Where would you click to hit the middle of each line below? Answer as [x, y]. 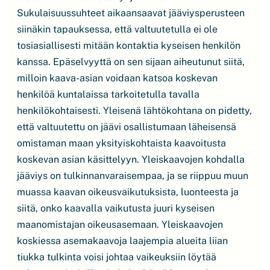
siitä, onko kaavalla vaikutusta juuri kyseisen [116, 208]
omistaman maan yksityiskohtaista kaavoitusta [121, 143]
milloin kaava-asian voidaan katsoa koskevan [117, 78]
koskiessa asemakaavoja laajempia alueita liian [122, 241]
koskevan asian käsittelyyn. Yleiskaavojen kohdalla [131, 159]
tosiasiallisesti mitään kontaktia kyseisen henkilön [129, 46]
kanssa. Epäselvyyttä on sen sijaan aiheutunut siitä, [131, 62]
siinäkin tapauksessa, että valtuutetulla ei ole [117, 29]
